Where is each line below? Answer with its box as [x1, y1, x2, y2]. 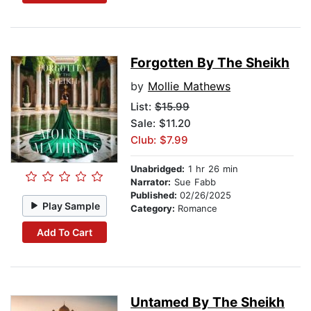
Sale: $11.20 [131, 117, 191, 131]
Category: [131, 203, 178, 215]
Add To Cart [36, 226, 92, 238]
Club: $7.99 [131, 133, 188, 147]
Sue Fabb [171, 176, 216, 188]
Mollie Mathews [148, 79, 230, 94]
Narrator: [131, 176, 171, 188]
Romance [178, 203, 217, 215]
